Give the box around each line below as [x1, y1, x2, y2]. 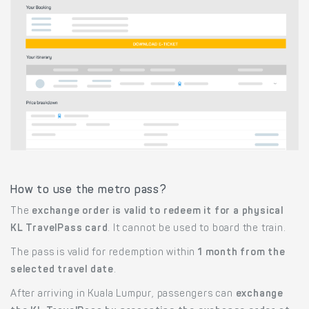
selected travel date [10, 265, 114, 275]
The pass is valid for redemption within [10, 248, 198, 258]
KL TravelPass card [10, 223, 108, 234]
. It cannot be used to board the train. [108, 223, 286, 234]
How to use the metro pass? [10, 184, 167, 196]
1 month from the [198, 248, 286, 258]
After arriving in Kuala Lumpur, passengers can [10, 289, 236, 299]
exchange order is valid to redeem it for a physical [32, 206, 284, 217]
